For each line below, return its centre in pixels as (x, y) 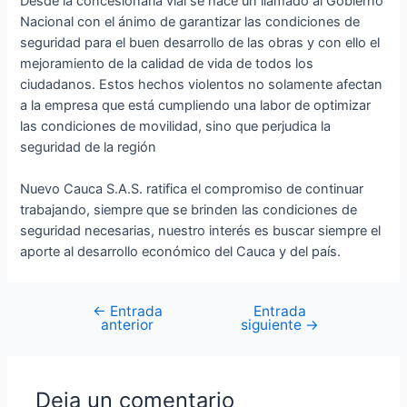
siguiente (273, 325)
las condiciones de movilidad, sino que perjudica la (176, 127)
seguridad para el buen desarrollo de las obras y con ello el (200, 43)
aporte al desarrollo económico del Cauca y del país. (181, 252)
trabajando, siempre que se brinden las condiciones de (189, 210)
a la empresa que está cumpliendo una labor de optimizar (196, 106)
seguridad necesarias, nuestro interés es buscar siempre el (201, 231)
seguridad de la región (89, 148)
